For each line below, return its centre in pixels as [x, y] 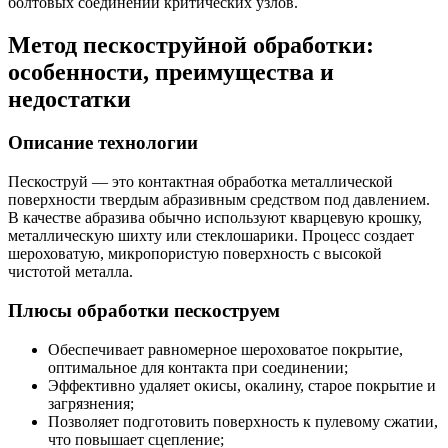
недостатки [69, 98]
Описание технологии [103, 143]
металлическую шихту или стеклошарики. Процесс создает [211, 236]
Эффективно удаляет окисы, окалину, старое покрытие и [242, 385]
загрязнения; [91, 403]
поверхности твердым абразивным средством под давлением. [219, 200]
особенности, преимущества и [171, 71]
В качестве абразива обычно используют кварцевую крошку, [215, 218]
